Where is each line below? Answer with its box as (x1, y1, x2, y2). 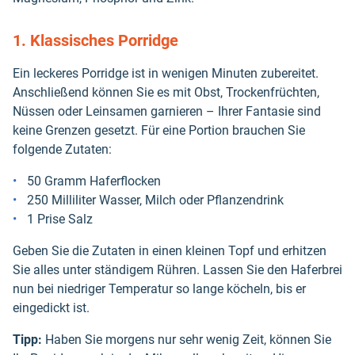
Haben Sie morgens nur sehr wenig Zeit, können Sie (42, 331, 331, 347)
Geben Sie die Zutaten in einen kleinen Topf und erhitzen (13, 242, 326, 258)
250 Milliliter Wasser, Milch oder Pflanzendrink (27, 192, 284, 208)
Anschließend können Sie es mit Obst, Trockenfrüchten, (13, 84, 319, 100)
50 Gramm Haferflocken (27, 173, 161, 189)
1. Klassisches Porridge (13, 30, 178, 50)
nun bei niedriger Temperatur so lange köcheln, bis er (13, 281, 306, 296)
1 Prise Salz (27, 211, 93, 227)
